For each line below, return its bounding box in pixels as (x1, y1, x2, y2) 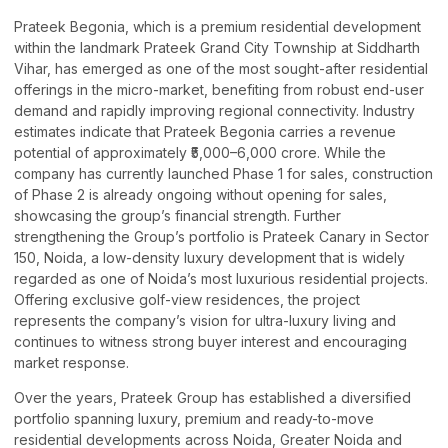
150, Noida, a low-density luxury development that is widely (14, 248, 405, 266)
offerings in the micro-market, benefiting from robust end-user (14, 80, 424, 98)
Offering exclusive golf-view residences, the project (14, 290, 360, 308)
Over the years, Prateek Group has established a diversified (14, 389, 411, 407)
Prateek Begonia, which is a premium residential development (14, 17, 421, 35)
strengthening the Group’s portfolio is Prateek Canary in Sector (14, 227, 429, 245)
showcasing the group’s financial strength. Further (14, 206, 341, 224)
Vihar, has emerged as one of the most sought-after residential (14, 59, 428, 77)
